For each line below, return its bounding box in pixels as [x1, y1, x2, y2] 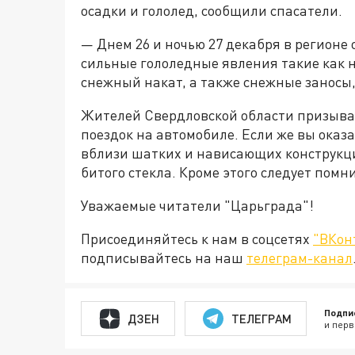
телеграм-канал [246, 249, 353, 267]
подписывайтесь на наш [81, 249, 246, 267]
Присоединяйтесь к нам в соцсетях [81, 230, 313, 248]
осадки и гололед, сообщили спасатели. [81, 2, 342, 20]
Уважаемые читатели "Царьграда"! [81, 197, 314, 215]
